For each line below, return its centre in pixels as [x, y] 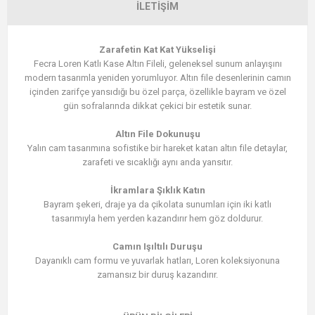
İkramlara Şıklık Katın [157, 191]
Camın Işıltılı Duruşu [157, 247]
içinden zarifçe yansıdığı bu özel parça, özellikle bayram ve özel [157, 92]
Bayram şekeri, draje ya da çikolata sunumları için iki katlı [157, 205]
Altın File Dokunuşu [157, 134]
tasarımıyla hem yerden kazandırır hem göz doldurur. [157, 219]
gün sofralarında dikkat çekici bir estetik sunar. [157, 106]
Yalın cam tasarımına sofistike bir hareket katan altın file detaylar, [157, 148]
